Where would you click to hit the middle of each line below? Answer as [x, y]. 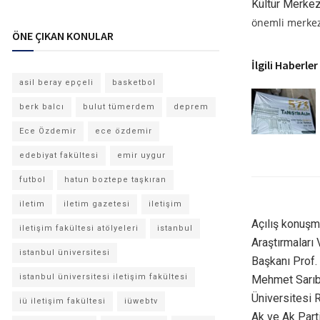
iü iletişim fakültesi [62, 301]
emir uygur [141, 155]
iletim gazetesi [97, 204]
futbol [32, 180]
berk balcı [42, 107]
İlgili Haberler [285, 65]
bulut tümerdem [119, 107]
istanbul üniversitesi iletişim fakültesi [104, 277]
